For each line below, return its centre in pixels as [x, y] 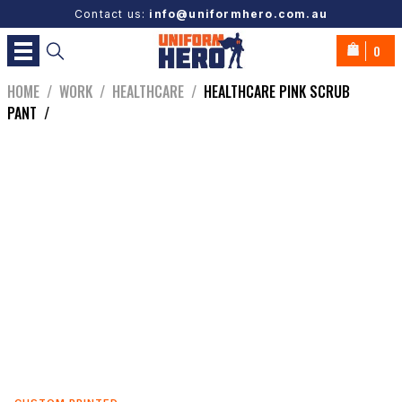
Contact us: [112, 14]
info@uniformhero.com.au [238, 14]
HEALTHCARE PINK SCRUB [277, 92]
